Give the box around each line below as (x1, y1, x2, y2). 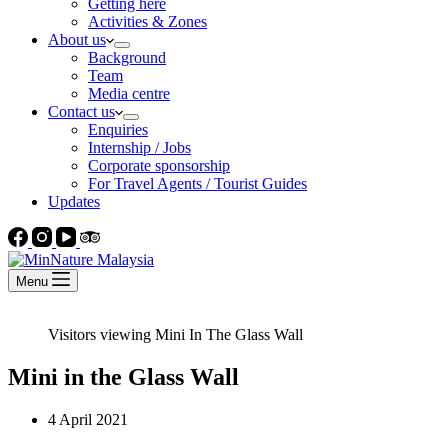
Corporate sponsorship (88, 157, 230, 174)
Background (88, 49, 166, 66)
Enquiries (88, 121, 148, 138)
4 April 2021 (48, 410, 128, 428)
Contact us (48, 103, 115, 120)
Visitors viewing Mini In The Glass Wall (48, 326, 303, 343)
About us (48, 31, 106, 48)
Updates (48, 193, 100, 210)
